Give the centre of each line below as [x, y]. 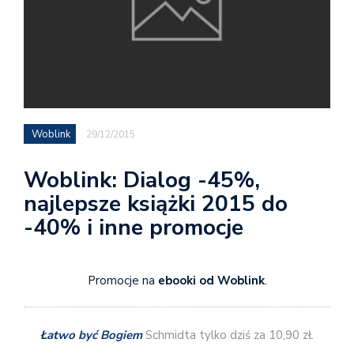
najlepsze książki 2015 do [156, 203]
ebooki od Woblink [209, 280]
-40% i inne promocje [134, 227]
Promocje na [121, 280]
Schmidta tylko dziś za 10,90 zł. [228, 335]
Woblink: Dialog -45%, [142, 180]
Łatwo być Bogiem [91, 335]
